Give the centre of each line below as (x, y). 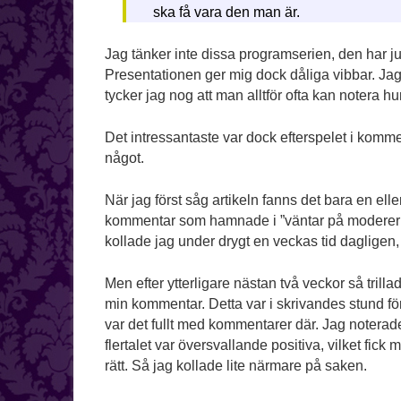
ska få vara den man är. (226, 13)
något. (124, 158)
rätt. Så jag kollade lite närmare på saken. (236, 366)
